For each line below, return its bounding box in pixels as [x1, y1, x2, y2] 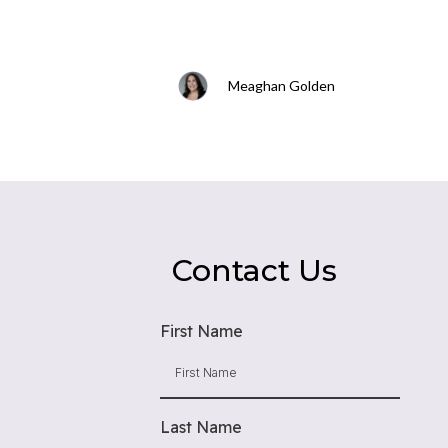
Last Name [159, 417, 242, 438]
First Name [159, 321, 243, 342]
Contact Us [171, 252, 337, 290]
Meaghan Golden [228, 77, 336, 95]
